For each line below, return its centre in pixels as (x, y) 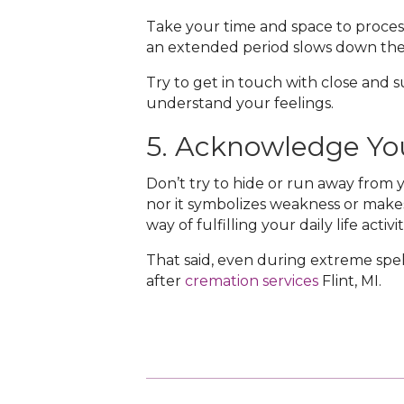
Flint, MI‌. (350, 281)
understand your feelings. (240, 104)
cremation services (252, 281)
